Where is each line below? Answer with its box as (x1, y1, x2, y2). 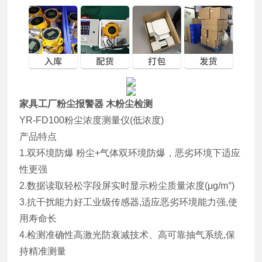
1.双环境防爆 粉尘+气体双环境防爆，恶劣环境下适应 (19, 148, 241, 158)
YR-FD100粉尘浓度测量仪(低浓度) (19, 115, 164, 126)
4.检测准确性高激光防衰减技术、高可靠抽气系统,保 (19, 230, 236, 240)
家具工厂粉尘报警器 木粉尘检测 (19, 99, 153, 109)
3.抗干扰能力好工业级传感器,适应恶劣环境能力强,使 (19, 197, 238, 208)
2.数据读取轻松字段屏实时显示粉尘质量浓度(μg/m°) (19, 181, 235, 191)
